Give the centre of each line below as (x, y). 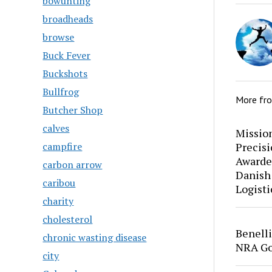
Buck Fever (67, 55)
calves (56, 128)
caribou (59, 183)
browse (59, 37)
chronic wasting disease (95, 237)
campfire (63, 146)
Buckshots (65, 73)
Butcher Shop (73, 110)
